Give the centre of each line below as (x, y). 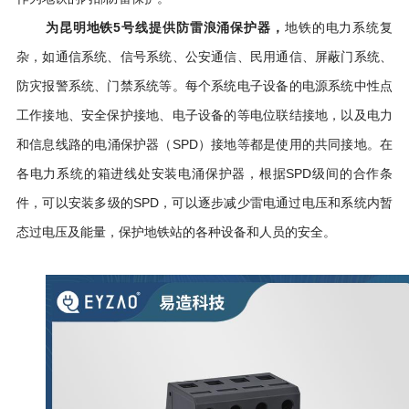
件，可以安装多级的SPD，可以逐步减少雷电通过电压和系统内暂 (204, 203)
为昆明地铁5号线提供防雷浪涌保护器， (165, 28)
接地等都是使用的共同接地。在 (302, 145)
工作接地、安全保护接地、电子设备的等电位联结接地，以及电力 (204, 115)
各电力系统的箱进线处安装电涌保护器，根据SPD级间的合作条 (204, 174)
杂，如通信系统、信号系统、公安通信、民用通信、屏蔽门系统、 (204, 56)
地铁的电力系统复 (339, 27)
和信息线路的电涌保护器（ (94, 144)
